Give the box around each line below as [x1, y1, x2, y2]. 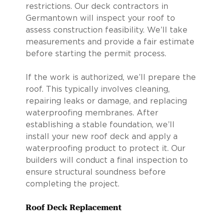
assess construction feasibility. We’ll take [25, 26, 187, 34]
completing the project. [25, 180, 119, 188]
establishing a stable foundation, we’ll [25, 120, 175, 129]
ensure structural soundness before [25, 168, 166, 176]
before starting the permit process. [25, 49, 166, 58]
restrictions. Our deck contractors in [25, 2, 168, 10]
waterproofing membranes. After [25, 109, 158, 117]
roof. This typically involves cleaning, [25, 85, 170, 93]
